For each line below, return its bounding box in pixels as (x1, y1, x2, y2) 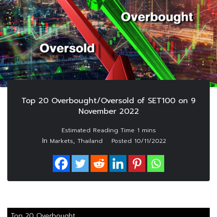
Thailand (77, 137, 103, 146)
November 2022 (78, 106, 139, 118)
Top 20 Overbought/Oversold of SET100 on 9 (21, 95, 196, 107)
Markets (50, 137, 73, 146)
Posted (111, 137, 134, 146)
